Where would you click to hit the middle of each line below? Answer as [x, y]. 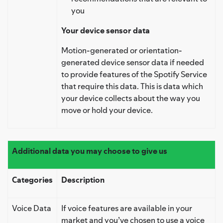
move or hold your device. [107, 110]
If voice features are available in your [127, 208]
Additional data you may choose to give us [90, 151]
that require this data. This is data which [132, 86]
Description [83, 179]
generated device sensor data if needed [133, 62]
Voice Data [32, 208]
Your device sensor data [106, 30]
